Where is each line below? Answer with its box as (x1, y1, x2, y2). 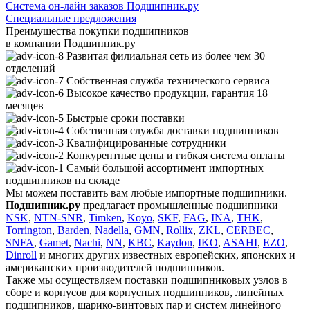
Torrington (6, 224, 52, 237)
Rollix (166, 224, 193, 237)
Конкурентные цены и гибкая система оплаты (66, 149, 285, 162)
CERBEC (226, 224, 271, 237)
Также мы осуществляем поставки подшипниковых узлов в (6, 274, 288, 286)
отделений (6, 62, 55, 75)
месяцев (6, 100, 44, 112)
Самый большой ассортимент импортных (66, 162, 264, 174)
